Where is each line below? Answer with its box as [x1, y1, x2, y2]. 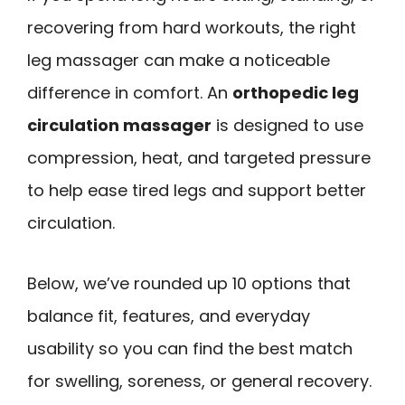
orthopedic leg [232, 81, 359, 104]
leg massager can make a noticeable [27, 49, 330, 71]
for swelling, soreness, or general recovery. [27, 369, 372, 392]
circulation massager [27, 114, 212, 137]
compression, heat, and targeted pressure [27, 146, 371, 169]
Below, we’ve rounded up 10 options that [27, 271, 351, 295]
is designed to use [212, 114, 363, 137]
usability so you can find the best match [27, 336, 353, 360]
